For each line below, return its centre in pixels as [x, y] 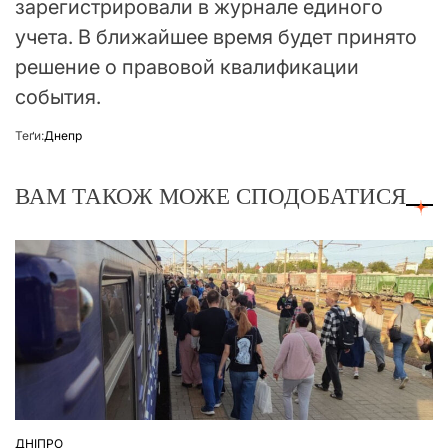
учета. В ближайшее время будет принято [216, 36]
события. [58, 96]
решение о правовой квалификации [187, 66]
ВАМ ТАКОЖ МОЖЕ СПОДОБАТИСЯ [210, 195]
